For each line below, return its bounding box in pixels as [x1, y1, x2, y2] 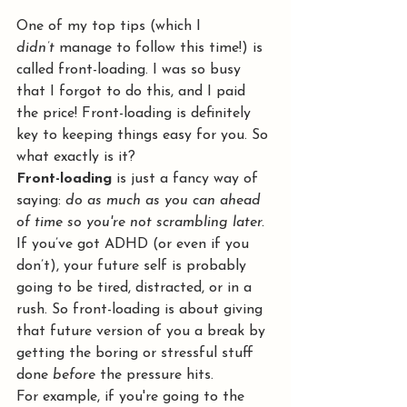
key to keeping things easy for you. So [16, 128, 273, 143]
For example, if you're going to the [16, 390, 249, 404]
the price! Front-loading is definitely [16, 106, 255, 121]
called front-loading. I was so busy [16, 63, 245, 77]
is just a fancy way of [112, 172, 263, 186]
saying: [16, 194, 65, 208]
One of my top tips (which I [16, 19, 205, 34]
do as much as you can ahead [65, 194, 265, 208]
